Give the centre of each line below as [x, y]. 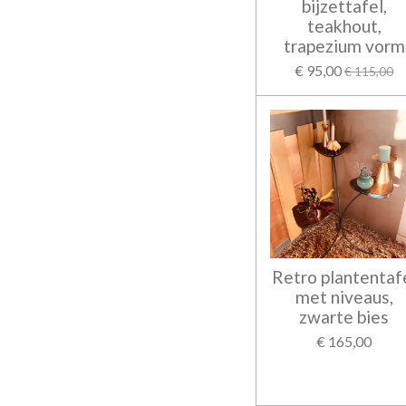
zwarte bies [344, 317]
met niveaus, [344, 297]
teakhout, [344, 26]
